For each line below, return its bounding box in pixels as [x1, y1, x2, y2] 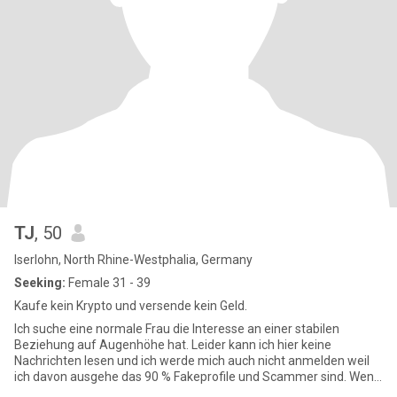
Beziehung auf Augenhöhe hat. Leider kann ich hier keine [14, 338, 331, 352]
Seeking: [14, 276, 66, 290]
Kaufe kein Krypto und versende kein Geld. [14, 299, 247, 313]
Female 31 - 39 [66, 276, 151, 290]
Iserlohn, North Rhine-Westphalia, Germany [14, 253, 253, 267]
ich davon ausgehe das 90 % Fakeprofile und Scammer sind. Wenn [14, 370, 381, 384]
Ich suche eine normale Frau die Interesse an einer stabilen [14, 322, 339, 336]
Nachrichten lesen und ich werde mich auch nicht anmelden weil [14, 354, 370, 368]
